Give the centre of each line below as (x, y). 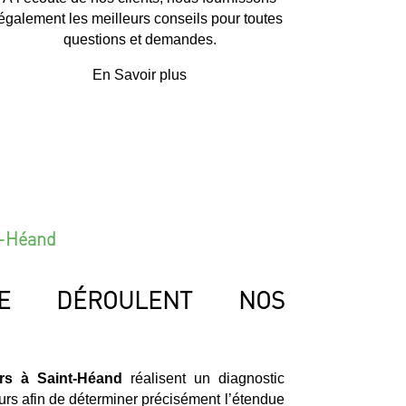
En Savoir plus (140, 74)
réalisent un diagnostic (203, 379)
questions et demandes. (140, 39)
